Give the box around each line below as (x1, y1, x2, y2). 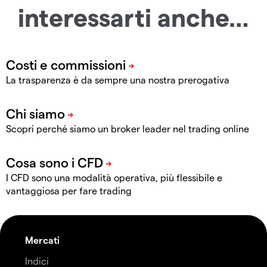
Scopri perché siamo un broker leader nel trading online (6, 122, 249, 134)
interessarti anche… (18, 1, 249, 32)
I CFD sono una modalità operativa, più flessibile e (6, 171, 222, 183)
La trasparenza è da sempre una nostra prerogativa (6, 73, 229, 85)
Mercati (25, 234, 60, 246)
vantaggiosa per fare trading (6, 184, 132, 196)
